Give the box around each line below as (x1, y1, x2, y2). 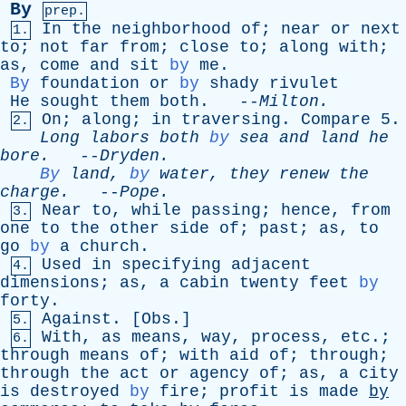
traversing (181, 111, 281, 129)
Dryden (100, 147, 159, 165)
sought (40, 92, 100, 111)
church (80, 237, 140, 256)
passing (191, 201, 261, 219)
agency (189, 364, 249, 382)
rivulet (269, 74, 339, 92)
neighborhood (111, 20, 231, 38)
